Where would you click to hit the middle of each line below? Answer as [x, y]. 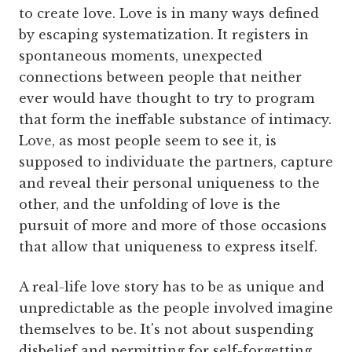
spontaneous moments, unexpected [141, 56]
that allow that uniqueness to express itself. [168, 247]
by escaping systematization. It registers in [164, 35]
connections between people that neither [160, 77]
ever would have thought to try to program [167, 99]
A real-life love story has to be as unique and [172, 287]
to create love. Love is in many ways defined [169, 14]
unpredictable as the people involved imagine [176, 308]
